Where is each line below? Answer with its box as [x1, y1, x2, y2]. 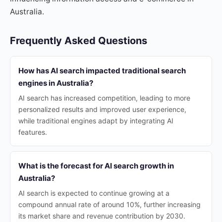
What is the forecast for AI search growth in [18, 161, 174, 170]
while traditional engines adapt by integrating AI [18, 116, 173, 125]
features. [18, 128, 47, 136]
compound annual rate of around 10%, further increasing [18, 200, 201, 209]
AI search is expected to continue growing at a [18, 189, 169, 197]
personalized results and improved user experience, [18, 105, 186, 113]
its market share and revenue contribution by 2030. [18, 212, 185, 220]
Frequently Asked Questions [10, 35, 147, 47]
